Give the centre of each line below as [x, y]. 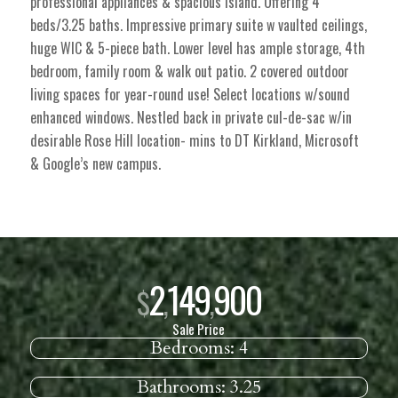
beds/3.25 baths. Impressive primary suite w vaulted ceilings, [198, 25]
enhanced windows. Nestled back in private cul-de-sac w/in [191, 118]
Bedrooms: [194, 348]
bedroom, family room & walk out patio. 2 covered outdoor [189, 72]
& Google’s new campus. [95, 164]
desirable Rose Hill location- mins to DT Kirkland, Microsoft [194, 141]
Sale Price [199, 329]
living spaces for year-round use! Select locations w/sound [190, 95]
